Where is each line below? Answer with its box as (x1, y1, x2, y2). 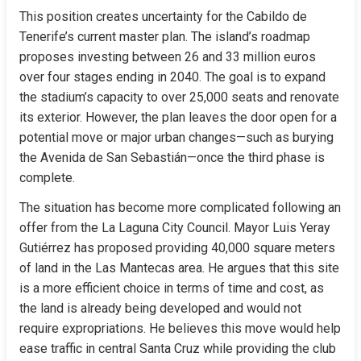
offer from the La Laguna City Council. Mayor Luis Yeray (19, 220, 330, 235)
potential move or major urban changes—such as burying (19, 130, 334, 145)
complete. (19, 170, 75, 185)
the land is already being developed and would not (19, 301, 301, 316)
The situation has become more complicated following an (19, 200, 341, 215)
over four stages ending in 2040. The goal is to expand (19, 69, 326, 85)
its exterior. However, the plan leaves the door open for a (19, 110, 337, 125)
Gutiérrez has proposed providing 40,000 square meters (19, 240, 335, 255)
